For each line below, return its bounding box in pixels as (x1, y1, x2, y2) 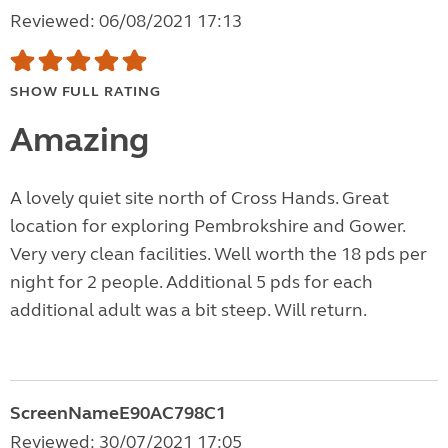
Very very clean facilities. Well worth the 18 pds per (10, 243, 427, 266)
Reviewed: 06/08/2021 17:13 (10, 10, 242, 33)
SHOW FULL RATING (10, 83, 161, 101)
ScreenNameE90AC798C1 (10, 402, 226, 425)
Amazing (10, 119, 149, 162)
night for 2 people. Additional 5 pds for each (10, 271, 373, 294)
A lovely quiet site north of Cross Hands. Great (10, 187, 389, 210)
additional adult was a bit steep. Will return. (10, 299, 367, 322)
